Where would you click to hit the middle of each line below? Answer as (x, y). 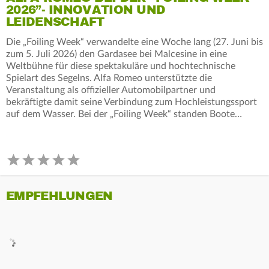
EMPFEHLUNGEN (59, 196)
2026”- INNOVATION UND (86, 10)
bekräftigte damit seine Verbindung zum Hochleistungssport (131, 102)
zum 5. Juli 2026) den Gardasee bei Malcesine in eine (116, 54)
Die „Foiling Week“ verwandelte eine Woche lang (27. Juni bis (134, 42)
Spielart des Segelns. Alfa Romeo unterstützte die (109, 78)
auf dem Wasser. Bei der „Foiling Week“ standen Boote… (124, 114)
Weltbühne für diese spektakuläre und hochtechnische (121, 66)
